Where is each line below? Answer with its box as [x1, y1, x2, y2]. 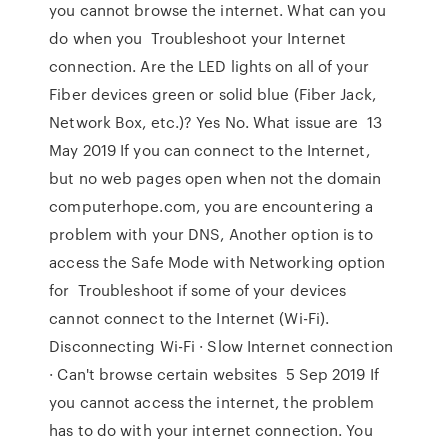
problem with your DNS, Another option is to [49, 223, 374, 245]
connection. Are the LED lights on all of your [49, 55, 369, 77]
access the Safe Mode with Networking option [49, 251, 386, 273]
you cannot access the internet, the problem [49, 391, 375, 413]
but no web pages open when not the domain [49, 167, 382, 189]
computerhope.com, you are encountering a [49, 195, 374, 217]
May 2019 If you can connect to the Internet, [49, 139, 370, 161]
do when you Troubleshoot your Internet [49, 27, 347, 49]
